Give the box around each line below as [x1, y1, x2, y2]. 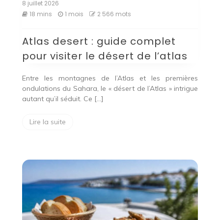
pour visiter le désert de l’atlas [22, 49, 188, 63]
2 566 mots [97, 10, 131, 19]
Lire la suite [29, 117, 66, 127]
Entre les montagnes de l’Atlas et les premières [22, 74, 198, 83]
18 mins [29, 10, 52, 19]
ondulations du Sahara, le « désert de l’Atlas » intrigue [22, 84, 198, 93]
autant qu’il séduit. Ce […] [22, 94, 104, 104]
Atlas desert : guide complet [22, 34, 176, 49]
